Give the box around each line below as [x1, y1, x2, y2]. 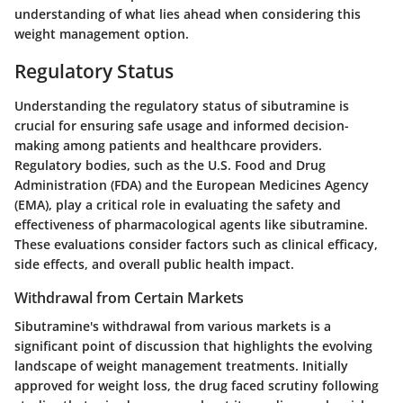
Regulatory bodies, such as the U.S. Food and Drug [14, 156, 326, 174]
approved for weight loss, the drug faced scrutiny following [14, 376, 379, 394]
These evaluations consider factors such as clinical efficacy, [14, 235, 378, 253]
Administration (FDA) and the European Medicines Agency [14, 175, 369, 193]
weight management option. [14, 25, 189, 43]
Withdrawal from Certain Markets [14, 287, 244, 308]
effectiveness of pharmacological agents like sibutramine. [14, 215, 368, 233]
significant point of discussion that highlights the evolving [14, 336, 372, 354]
